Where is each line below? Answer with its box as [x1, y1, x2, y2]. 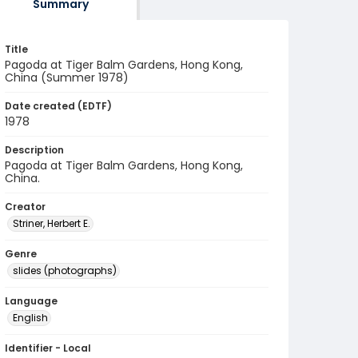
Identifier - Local [5, 341, 91, 355]
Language [5, 294, 58, 308]
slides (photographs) [13, 264, 117, 277]
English [13, 311, 48, 324]
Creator [5, 200, 46, 213]
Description [5, 143, 64, 157]
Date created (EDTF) [5, 99, 112, 113]
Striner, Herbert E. [13, 217, 90, 230]
